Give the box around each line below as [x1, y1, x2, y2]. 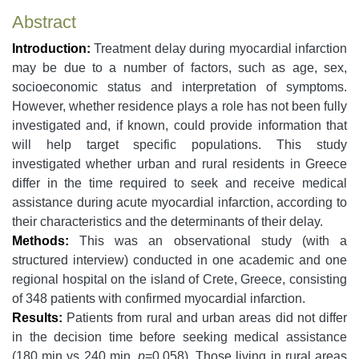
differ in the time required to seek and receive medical [12, 176, 347, 191]
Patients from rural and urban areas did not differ [63, 311, 347, 325]
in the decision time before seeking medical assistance [12, 330, 347, 345]
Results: [12, 311, 63, 325]
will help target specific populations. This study [12, 138, 347, 152]
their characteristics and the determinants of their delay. [12, 215, 323, 229]
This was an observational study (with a [69, 234, 347, 248]
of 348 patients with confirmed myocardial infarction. [12, 292, 305, 306]
